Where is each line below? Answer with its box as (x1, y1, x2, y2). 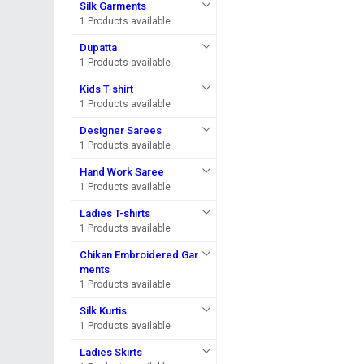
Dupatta (80, 41, 118, 54)
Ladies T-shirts (80, 207, 151, 219)
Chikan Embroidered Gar (80, 249, 199, 261)
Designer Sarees (80, 124, 162, 136)
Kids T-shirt (80, 83, 134, 95)
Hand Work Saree (80, 166, 165, 178)
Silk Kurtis (80, 305, 128, 317)
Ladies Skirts (80, 346, 143, 358)
